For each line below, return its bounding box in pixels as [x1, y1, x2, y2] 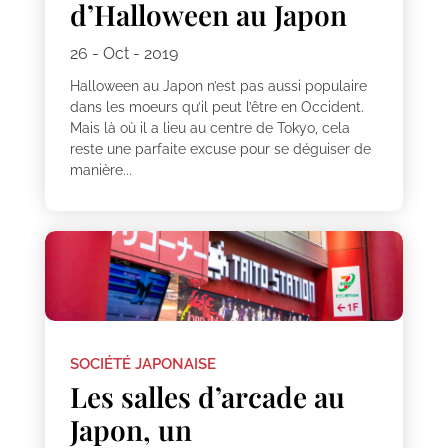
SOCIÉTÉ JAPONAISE [69, 354, 216, 373]
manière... [69, 162, 132, 179]
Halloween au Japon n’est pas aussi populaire [69, 78, 367, 95]
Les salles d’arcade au [69, 377, 345, 415]
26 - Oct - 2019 [69, 44, 178, 64]
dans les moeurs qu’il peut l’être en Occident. [69, 99, 364, 116]
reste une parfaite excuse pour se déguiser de [69, 141, 371, 158]
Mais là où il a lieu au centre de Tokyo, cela [69, 120, 350, 137]
